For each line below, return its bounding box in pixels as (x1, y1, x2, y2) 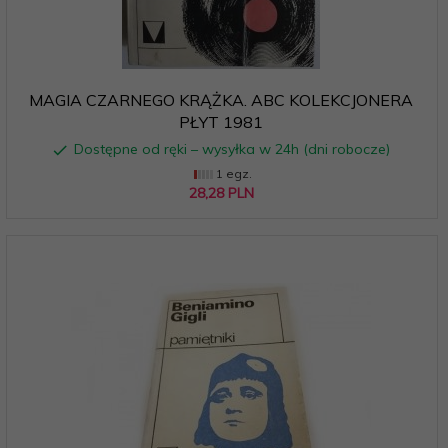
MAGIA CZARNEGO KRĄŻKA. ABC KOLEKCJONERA (29, 89, 413, 110)
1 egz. (212, 165, 252, 181)
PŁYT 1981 (179, 111, 263, 132)
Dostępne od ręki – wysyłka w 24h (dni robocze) (73, 139, 390, 158)
